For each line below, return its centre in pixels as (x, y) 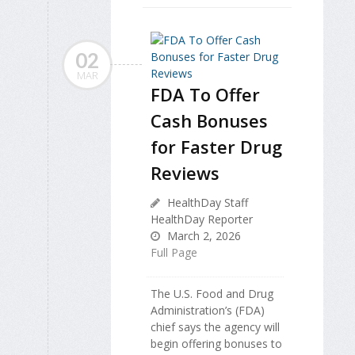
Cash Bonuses (209, 120)
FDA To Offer (205, 94)
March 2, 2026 (202, 236)
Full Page (174, 252)
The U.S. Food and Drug (212, 294)
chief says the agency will (215, 327)
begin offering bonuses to (216, 344)
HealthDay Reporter (202, 219)
